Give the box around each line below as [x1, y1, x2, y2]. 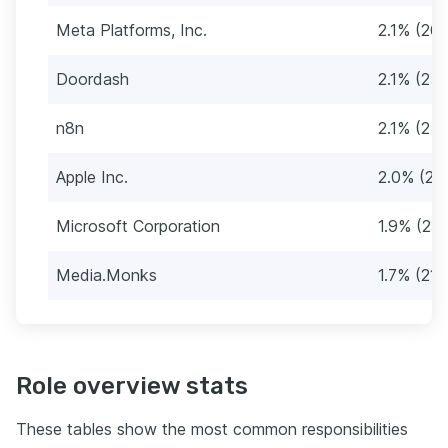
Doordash [56, 68, 129, 89]
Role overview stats [16, 371, 248, 400]
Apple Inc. [56, 166, 128, 187]
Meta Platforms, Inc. [56, 19, 207, 40]
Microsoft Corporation [56, 215, 220, 236]
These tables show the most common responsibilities [16, 418, 408, 439]
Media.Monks [56, 264, 157, 285]
